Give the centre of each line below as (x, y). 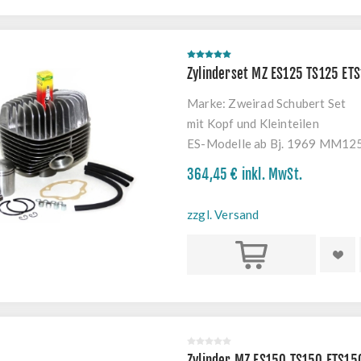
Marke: (207, 103)
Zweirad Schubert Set (287, 103)
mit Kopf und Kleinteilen (253, 123)
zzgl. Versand (223, 214)
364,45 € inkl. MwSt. (245, 174)
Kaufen (251, 255)
